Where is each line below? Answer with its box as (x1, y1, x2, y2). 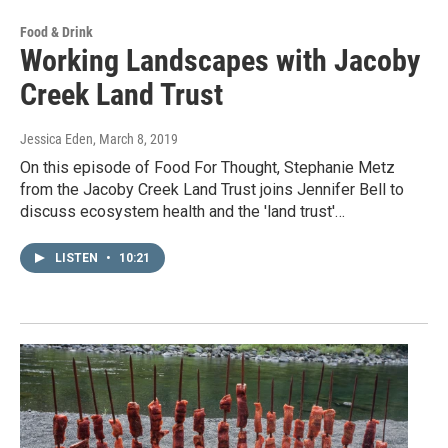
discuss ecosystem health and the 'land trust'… (20, 202, 345, 222)
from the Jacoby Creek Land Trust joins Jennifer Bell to (20, 180, 404, 200)
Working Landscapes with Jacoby (20, 43, 420, 79)
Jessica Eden (20, 131, 93, 148)
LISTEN (55, 251, 101, 266)
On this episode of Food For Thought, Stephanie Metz (20, 158, 395, 178)
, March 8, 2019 (93, 131, 178, 148)
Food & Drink (20, 24, 93, 41)
